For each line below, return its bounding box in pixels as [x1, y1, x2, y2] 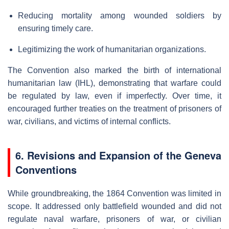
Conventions [15, 162, 77, 177]
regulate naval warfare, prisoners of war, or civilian [8, 215, 221, 224]
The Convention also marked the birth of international [8, 66, 221, 75]
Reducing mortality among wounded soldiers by [18, 11, 221, 20]
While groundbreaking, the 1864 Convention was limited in [8, 189, 221, 198]
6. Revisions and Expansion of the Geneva [15, 148, 221, 163]
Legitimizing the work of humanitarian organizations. [18, 45, 206, 54]
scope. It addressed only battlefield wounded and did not [8, 202, 221, 211]
